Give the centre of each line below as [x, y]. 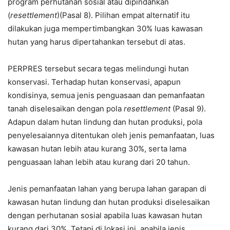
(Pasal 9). [188, 109]
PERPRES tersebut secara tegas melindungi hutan [98, 69]
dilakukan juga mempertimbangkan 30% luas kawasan [105, 28]
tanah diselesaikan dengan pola [66, 109]
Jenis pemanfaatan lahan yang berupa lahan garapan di [107, 189]
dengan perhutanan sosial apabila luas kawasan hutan [105, 215]
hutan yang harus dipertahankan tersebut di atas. [97, 42]
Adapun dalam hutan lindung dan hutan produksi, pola [105, 122]
